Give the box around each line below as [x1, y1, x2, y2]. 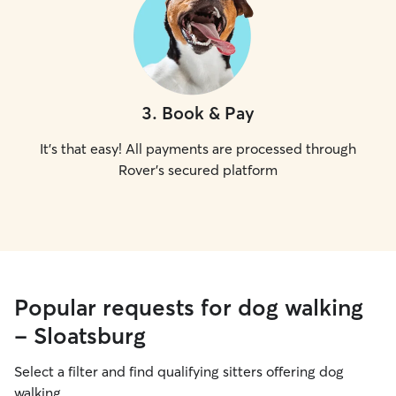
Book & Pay [162, 102, 255, 124]
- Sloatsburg [14, 322, 146, 350]
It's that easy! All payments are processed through [40, 140, 356, 157]
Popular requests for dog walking [14, 293, 363, 322]
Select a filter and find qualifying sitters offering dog [14, 362, 344, 380]
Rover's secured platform [118, 161, 278, 179]
